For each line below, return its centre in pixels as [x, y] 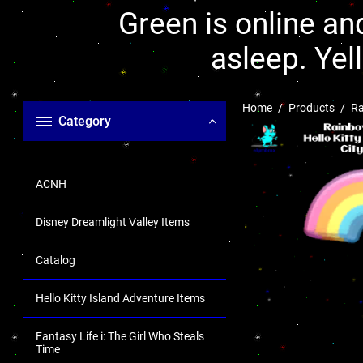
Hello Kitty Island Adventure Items [120, 298]
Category [85, 121]
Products [312, 108]
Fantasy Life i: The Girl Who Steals [120, 336]
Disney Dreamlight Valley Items [113, 222]
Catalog [56, 260]
